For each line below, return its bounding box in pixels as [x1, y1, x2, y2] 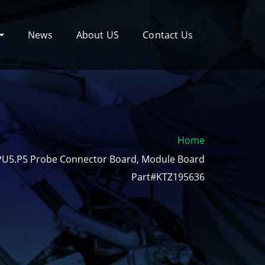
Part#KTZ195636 [131, 170, 205, 184]
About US [76, 28, 119, 41]
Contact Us [143, 28, 193, 41]
